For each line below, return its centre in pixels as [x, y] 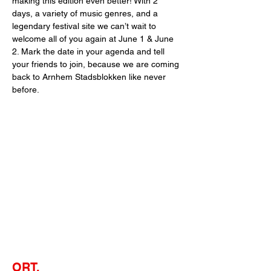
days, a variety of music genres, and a [86, 13]
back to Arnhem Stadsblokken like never [90, 77]
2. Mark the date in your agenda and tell [90, 51]
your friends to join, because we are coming [97, 64]
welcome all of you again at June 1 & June [94, 39]
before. [26, 90]
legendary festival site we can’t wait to [85, 26]
